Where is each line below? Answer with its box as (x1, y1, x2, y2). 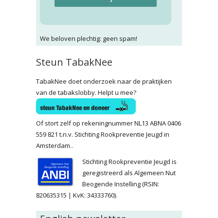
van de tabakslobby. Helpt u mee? (36, 88, 136, 97)
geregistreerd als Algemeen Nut (82, 168, 176, 177)
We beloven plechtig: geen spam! (40, 34, 137, 43)
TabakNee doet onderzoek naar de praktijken (36, 76, 172, 86)
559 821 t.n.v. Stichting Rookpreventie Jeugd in (36, 129, 169, 139)
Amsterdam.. (36, 141, 73, 150)
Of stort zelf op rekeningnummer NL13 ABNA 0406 (36, 118, 181, 127)
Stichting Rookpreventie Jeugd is (82, 157, 177, 166)
